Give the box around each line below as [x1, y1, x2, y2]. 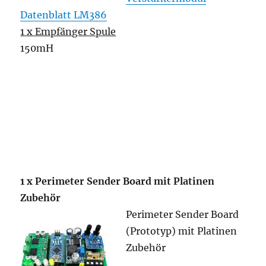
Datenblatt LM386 [20, 9, 107, 21]
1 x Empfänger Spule [20, 26, 116, 37]
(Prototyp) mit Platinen [126, 225, 237, 237]
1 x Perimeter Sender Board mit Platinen [20, 175, 215, 187]
